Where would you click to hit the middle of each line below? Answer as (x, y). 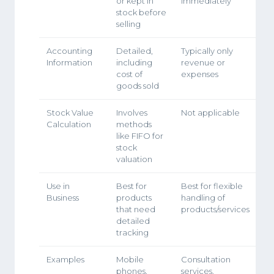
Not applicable (210, 112)
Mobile (130, 259)
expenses (200, 74)
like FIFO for (140, 135)
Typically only (207, 50)
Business (63, 197)
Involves (132, 112)
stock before (141, 12)
